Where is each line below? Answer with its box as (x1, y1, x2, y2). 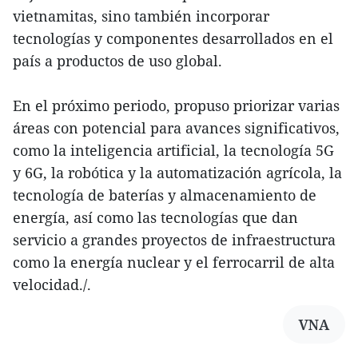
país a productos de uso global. (13, 51, 222, 71)
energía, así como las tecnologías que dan (13, 208, 298, 228)
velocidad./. (13, 275, 91, 295)
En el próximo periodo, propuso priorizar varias (13, 96, 340, 116)
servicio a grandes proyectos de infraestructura (13, 230, 336, 250)
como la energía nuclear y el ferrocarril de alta (13, 253, 335, 272)
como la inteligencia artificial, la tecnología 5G (13, 141, 334, 161)
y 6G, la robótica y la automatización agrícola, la (13, 163, 342, 183)
